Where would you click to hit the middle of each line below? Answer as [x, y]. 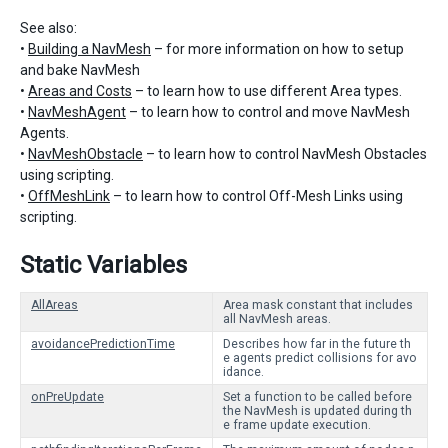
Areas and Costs [80, 91]
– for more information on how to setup [277, 49]
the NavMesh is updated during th [317, 411]
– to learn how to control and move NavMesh [268, 112]
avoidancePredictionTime [103, 344]
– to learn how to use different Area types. [267, 91]
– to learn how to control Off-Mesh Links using [256, 196]
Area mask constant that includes [318, 305]
